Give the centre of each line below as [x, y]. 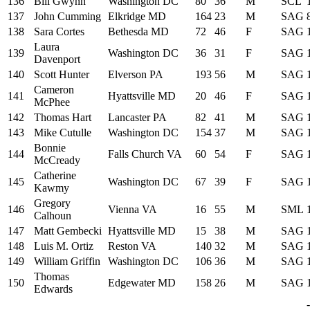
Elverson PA [136, 74]
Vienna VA [133, 209]
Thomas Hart [63, 117]
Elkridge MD [137, 16]
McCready [57, 160]
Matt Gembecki [68, 230]
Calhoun [53, 215]
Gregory [52, 203]
